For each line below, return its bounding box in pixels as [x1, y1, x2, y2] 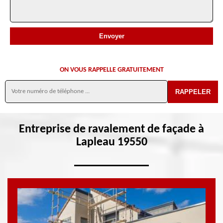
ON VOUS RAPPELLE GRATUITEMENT [59, 66, 164, 74]
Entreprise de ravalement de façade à [19, 123, 204, 135]
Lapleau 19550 [76, 136, 147, 148]
